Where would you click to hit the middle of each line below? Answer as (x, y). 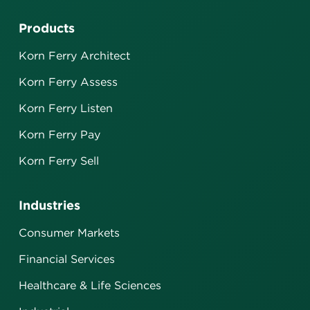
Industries (49, 205)
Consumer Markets (69, 232)
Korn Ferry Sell (59, 161)
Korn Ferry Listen (66, 108)
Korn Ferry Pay (60, 134)
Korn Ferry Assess (68, 82)
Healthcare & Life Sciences (90, 285)
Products (47, 28)
